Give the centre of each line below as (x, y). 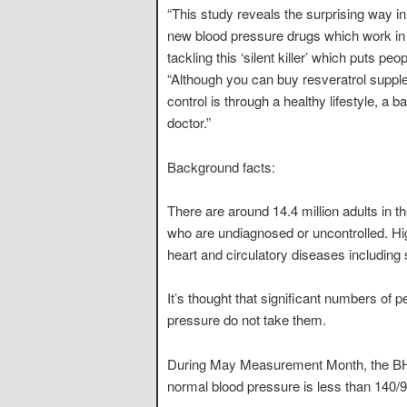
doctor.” (189, 123)
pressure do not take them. (247, 320)
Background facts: (221, 166)
